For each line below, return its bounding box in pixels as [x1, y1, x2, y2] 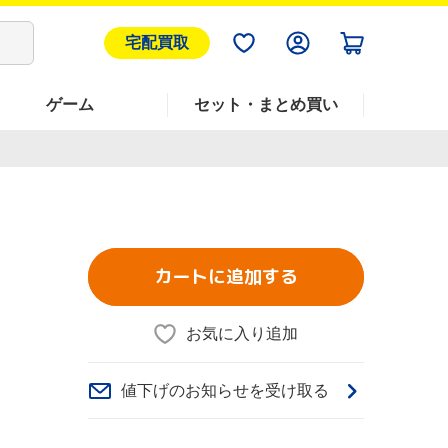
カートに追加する [153, 264, 298, 289]
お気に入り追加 [186, 325, 299, 342]
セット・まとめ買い [194, 96, 338, 113]
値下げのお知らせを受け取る [120, 381, 329, 399]
